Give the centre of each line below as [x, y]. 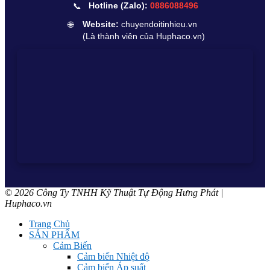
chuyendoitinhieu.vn [159, 24]
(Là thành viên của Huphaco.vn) [143, 36]
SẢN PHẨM [54, 234]
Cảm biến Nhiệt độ [113, 256]
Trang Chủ [49, 224]
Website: [100, 24]
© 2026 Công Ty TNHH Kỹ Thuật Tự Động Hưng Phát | [114, 192]
